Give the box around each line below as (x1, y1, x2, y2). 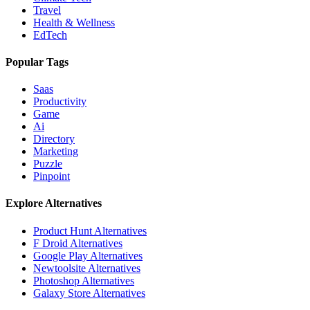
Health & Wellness (33, 16, 115, 28)
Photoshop (33, 274, 80, 286)
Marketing (33, 145, 78, 158)
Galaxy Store (33, 286, 91, 299)
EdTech (33, 28, 67, 41)
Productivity (33, 95, 86, 108)
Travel (33, 3, 61, 16)
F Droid (33, 237, 68, 249)
